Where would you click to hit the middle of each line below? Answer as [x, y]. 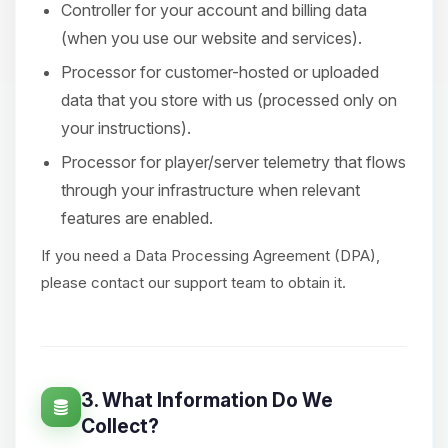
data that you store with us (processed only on [229, 100]
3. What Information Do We [207, 400]
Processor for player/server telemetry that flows [233, 162]
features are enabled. [137, 218]
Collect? [120, 426]
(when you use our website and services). [211, 38]
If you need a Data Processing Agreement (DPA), [210, 255]
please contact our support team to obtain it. [193, 282]
